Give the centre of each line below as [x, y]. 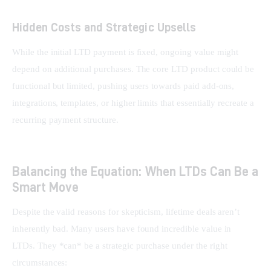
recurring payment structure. [65, 120]
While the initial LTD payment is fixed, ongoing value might [127, 52]
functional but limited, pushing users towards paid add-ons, [125, 86]
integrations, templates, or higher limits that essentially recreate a [134, 103]
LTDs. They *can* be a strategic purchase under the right [121, 246]
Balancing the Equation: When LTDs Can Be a [135, 171]
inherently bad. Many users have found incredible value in [123, 229]
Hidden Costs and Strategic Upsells [104, 27]
